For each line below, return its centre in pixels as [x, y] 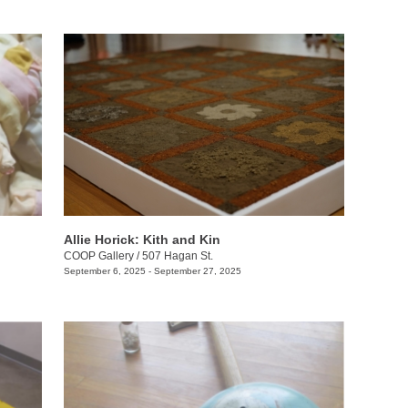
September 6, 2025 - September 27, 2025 [152, 271]
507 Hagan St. [177, 256]
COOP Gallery [98, 256]
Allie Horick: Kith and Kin [142, 240]
